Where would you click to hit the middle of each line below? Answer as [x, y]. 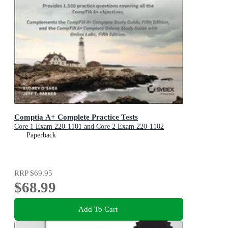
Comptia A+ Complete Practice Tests [76, 117]
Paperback [41, 135]
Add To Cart [98, 209]
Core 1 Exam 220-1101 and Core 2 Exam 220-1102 [89, 127]
